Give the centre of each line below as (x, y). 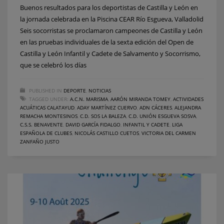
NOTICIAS (100, 90)
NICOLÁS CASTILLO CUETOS (107, 133)
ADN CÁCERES (156, 107)
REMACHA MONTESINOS (49, 116)
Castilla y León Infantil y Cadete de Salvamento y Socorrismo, (110, 53)
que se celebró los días (53, 65)
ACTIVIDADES (188, 99)
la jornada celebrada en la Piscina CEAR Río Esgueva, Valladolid (112, 19)
